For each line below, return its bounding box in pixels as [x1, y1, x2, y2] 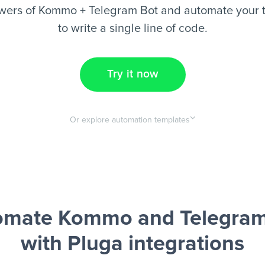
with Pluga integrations [21, 234, 244, 255]
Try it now [106, 69, 159, 80]
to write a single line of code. [57, 22, 208, 34]
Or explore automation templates [69, 116, 190, 124]
